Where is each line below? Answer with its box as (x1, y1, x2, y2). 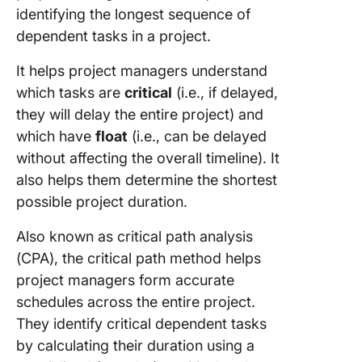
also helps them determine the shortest (16, 171, 277, 188)
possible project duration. (16, 193, 187, 210)
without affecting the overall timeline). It (16, 149, 280, 166)
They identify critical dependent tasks (16, 315, 267, 332)
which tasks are (16, 84, 124, 101)
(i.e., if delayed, (172, 84, 278, 101)
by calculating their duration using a (16, 337, 255, 354)
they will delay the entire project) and (16, 106, 263, 123)
